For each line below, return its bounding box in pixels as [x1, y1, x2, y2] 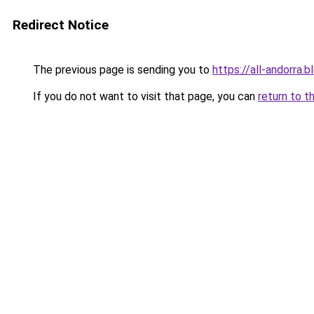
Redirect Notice [13, 17, 109, 33]
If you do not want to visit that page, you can [30, 90, 258, 103]
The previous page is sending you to [30, 63, 212, 76]
